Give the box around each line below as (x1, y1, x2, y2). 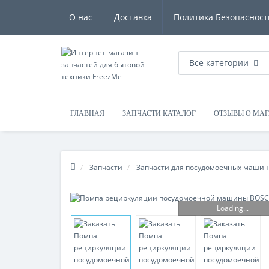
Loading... (216, 202, 249, 213)
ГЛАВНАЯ (70, 109, 104, 118)
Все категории (189, 56, 249, 68)
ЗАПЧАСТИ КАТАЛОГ (122, 109, 196, 118)
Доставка (114, 11, 152, 23)
